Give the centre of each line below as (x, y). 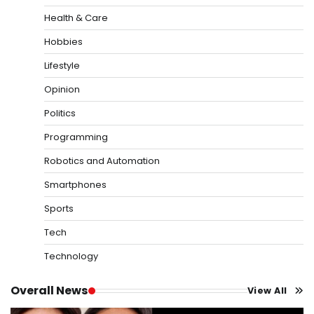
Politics (60, 114)
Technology (71, 257)
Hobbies (63, 42)
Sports (59, 209)
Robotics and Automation (102, 161)
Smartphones (75, 185)
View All (267, 290)
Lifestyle (62, 66)
